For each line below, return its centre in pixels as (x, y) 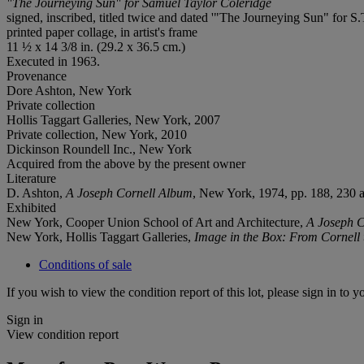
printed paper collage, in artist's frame (102, 32)
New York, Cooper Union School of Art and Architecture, (156, 222)
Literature (31, 178)
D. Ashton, (36, 193)
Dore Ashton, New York (69, 90)
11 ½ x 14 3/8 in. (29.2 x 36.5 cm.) (96, 46)
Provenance (37, 76)
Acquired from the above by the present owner (126, 163)
